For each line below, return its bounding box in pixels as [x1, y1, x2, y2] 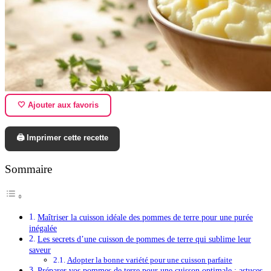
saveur [29, 245, 51, 255]
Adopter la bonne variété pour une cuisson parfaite [67, 255, 232, 265]
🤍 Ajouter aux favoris [18, 100, 99, 110]
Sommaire [5, 163, 52, 176]
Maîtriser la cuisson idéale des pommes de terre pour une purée [37, 212, 253, 223]
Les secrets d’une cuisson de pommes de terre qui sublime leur [37, 234, 251, 244]
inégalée [29, 223, 57, 233]
